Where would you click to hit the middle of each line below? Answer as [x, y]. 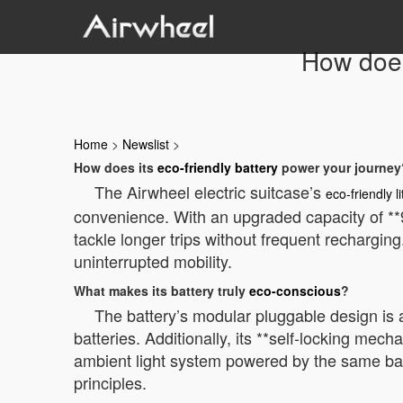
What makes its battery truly [161, 291]
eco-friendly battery [218, 167]
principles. [110, 382]
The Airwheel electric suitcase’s [210, 192]
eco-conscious [295, 291]
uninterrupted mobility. [153, 261]
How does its [116, 167]
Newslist [146, 144]
